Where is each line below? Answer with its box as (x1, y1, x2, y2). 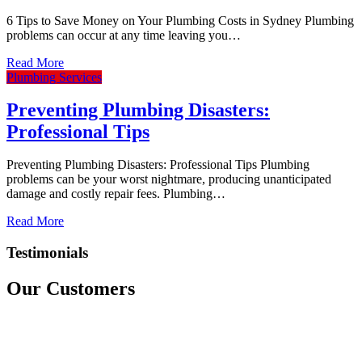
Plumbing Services (6, 70, 102, 85)
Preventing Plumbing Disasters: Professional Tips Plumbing (6, 158, 309, 172)
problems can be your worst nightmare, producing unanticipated (6, 172, 331, 187)
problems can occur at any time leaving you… (6, 28, 241, 43)
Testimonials (6, 244, 88, 261)
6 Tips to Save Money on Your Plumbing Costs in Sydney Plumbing (6, 14, 354, 28)
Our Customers (6, 277, 135, 299)
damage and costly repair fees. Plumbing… (6, 187, 225, 201)
